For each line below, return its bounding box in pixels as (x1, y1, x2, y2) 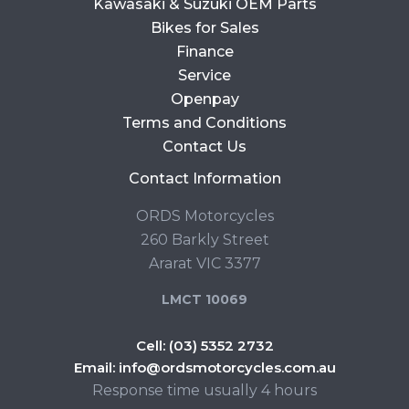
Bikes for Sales (150, 19, 259, 37)
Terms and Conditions (122, 114, 287, 132)
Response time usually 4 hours (92, 382, 317, 400)
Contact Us (163, 138, 246, 156)
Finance (175, 43, 234, 61)
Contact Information (128, 170, 281, 188)
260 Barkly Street (140, 231, 269, 249)
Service (178, 67, 231, 85)
